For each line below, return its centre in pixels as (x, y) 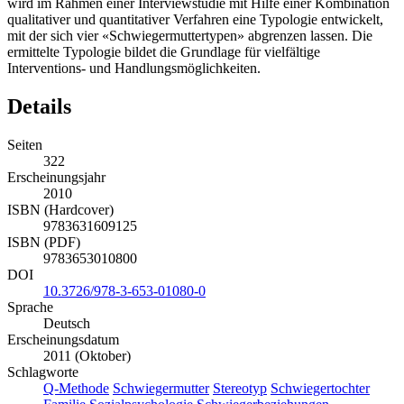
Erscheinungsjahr (56, 178)
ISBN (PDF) (44, 243)
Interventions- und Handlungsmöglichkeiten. (134, 69)
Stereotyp (240, 389)
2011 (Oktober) (87, 356)
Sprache (30, 308)
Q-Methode (76, 389)
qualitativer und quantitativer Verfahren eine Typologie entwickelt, (195, 20)
